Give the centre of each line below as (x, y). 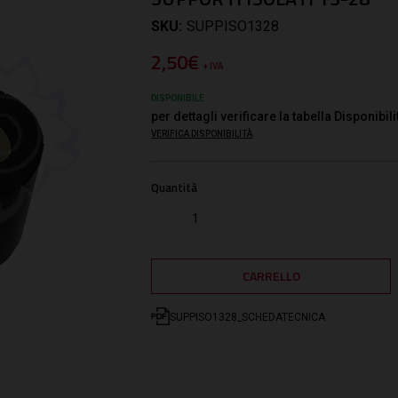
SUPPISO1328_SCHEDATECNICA (247, 317)
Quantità (175, 187)
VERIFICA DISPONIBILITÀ (202, 133)
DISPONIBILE (178, 98)
